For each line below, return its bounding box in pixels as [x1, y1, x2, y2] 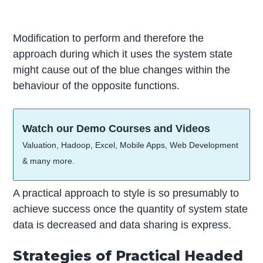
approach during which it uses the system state [13, 48, 233, 60]
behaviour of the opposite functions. [13, 80, 180, 92]
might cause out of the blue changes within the [13, 64, 231, 76]
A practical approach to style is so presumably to [13, 187, 240, 200]
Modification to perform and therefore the [13, 32, 204, 45]
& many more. [22, 156, 75, 166]
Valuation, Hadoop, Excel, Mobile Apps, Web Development [22, 140, 239, 150]
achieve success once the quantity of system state [13, 203, 248, 215]
